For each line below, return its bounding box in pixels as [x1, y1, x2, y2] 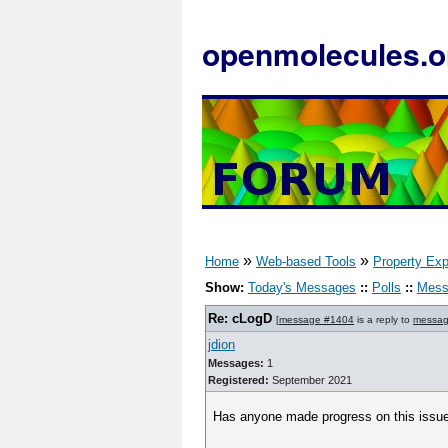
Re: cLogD [208, 311, 272, 326]
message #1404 [279, 314, 354, 325]
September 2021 [269, 374, 352, 386]
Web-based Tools [256, 254, 356, 269]
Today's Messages [248, 280, 356, 295]
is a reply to [354, 314, 413, 325]
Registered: [208, 374, 269, 386]
